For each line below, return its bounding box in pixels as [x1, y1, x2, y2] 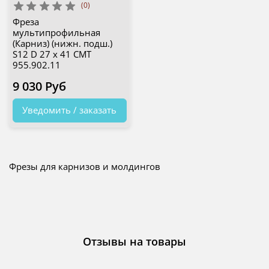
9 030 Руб [12, 78, 66, 95]
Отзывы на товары [83, 234, 186, 249]
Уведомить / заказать [22, 104, 117, 116]
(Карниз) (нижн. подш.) [12, 37, 112, 50]
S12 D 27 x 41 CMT [12, 48, 91, 61]
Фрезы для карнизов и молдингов [9, 160, 160, 172]
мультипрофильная [12, 26, 100, 39]
